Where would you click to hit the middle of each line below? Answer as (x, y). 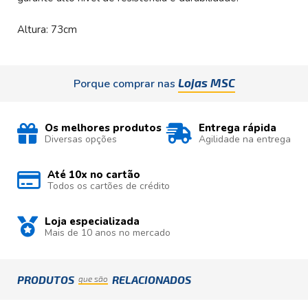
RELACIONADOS (151, 279)
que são (93, 278)
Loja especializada (92, 222)
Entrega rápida (238, 128)
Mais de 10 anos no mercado (108, 233)
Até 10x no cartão (94, 175)
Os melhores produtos (103, 128)
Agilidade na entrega (245, 140)
